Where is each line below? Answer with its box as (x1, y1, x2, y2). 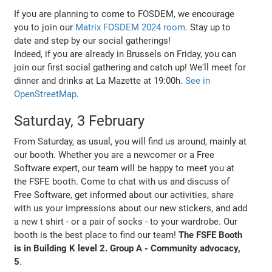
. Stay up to (185, 21, 231, 33)
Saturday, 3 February (14, 112, 145, 129)
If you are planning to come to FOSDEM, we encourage (14, 8, 235, 19)
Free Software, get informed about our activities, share (14, 189, 234, 200)
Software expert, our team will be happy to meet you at (14, 162, 235, 174)
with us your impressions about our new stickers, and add (14, 202, 248, 214)
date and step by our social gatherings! (14, 35, 171, 46)
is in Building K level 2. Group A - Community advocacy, (14, 242, 241, 254)
